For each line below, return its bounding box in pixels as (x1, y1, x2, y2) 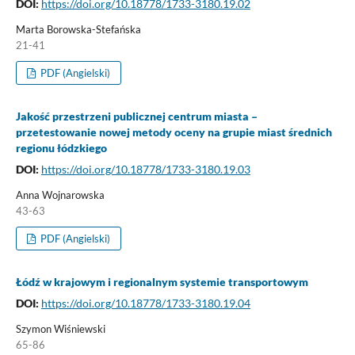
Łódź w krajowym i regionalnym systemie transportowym (15, 274, 308, 288)
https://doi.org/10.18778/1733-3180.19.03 (40, 162, 250, 176)
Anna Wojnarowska (15, 188, 105, 201)
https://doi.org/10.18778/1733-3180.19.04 (40, 296, 250, 310)
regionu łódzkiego (15, 140, 107, 155)
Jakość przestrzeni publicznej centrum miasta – (15, 109, 258, 123)
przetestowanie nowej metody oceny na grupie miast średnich (15, 124, 332, 139)
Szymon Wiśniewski (15, 322, 105, 335)
